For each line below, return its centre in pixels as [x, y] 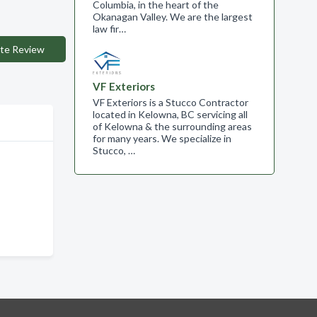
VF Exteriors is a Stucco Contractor [170, 102]
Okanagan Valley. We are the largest [172, 17]
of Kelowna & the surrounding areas [172, 126]
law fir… [109, 29]
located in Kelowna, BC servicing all [170, 114]
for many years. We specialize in [162, 138]
